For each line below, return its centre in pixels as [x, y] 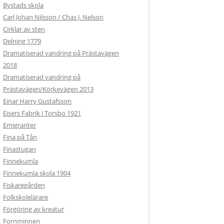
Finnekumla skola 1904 [37, 173]
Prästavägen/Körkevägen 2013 [48, 89]
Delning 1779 [22, 41]
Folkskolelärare [25, 197]
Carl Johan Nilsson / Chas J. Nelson [53, 17]
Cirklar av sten [24, 29]
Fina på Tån [20, 137]
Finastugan [19, 149]
